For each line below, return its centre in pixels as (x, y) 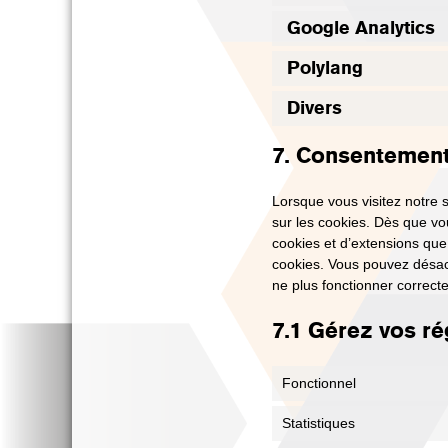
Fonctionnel (319, 383)
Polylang (325, 68)
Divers (314, 108)
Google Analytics (361, 28)
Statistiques (318, 423)
